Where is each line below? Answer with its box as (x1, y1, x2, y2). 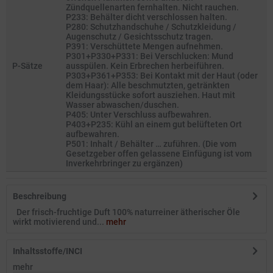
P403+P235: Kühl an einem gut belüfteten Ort (66, 119, 242, 129)
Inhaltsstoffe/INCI (13, 246, 82, 256)
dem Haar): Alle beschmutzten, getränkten (66, 80, 230, 90)
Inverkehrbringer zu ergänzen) (66, 158, 183, 168)
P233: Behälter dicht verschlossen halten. (66, 12, 227, 22)
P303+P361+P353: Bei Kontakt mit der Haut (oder (66, 71, 258, 80)
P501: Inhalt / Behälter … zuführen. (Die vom (66, 139, 236, 149)
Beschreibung (13, 191, 66, 201)
